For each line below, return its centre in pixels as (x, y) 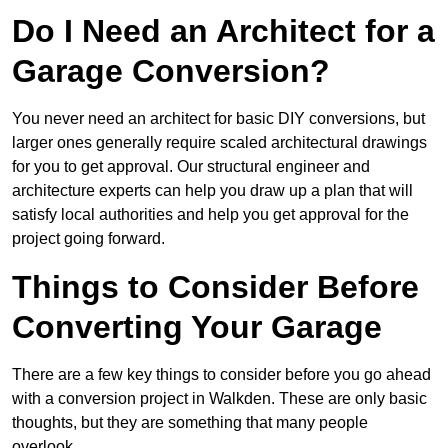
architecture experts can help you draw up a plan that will (212, 191)
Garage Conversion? (171, 71)
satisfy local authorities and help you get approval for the (210, 215)
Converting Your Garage (197, 327)
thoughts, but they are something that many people (190, 423)
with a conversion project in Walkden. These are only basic (219, 399)
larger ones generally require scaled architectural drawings (219, 143)
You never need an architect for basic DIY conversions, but (218, 119)
